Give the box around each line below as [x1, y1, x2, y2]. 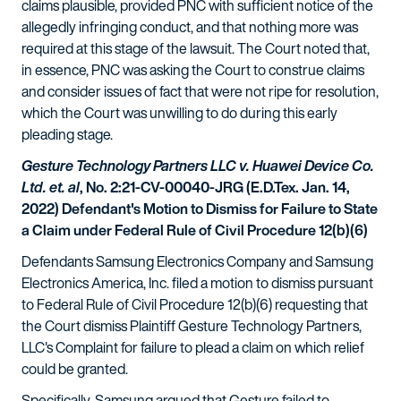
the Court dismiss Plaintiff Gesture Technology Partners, [21, 315, 362, 337]
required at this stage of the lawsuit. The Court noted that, [21, 38, 370, 59]
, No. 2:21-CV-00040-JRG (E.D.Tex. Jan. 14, [80, 176, 350, 198]
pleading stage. [21, 124, 113, 145]
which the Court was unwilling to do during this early [21, 102, 337, 124]
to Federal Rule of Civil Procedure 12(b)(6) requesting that [21, 294, 368, 315]
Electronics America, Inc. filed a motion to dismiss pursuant [21, 272, 373, 294]
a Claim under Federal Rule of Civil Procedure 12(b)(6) [21, 219, 368, 241]
